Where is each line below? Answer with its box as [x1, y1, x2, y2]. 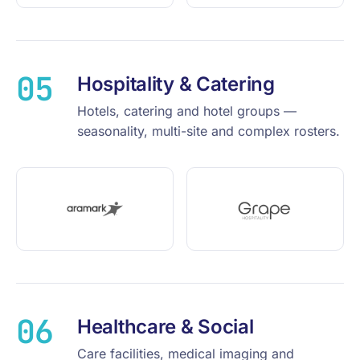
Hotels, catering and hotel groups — [77, 103, 297, 119]
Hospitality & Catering [77, 72, 275, 96]
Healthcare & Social [77, 315, 254, 338]
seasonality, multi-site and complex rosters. [77, 123, 340, 139]
